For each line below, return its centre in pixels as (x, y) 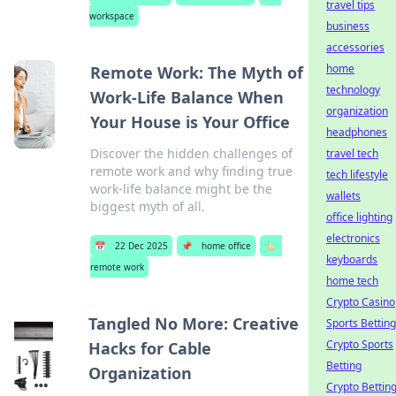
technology (353, 90)
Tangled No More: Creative (193, 324)
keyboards (352, 259)
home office (226, 246)
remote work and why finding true (191, 171)
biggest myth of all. (147, 206)
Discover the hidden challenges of (191, 153)
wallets (343, 196)
